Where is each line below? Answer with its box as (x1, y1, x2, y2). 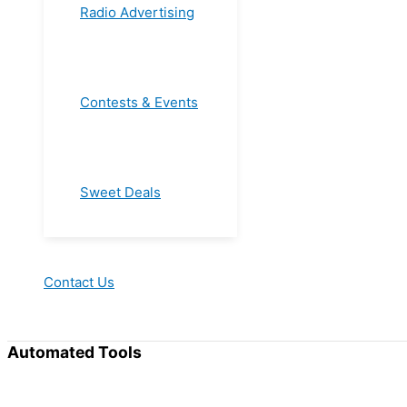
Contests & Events (80, 94, 198, 111)
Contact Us (44, 273, 114, 291)
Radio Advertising (80, 4, 194, 21)
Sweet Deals (80, 184, 161, 201)
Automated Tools (7, 342, 142, 362)
